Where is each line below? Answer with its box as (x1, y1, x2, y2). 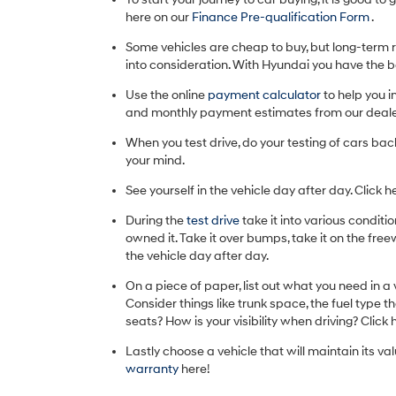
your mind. (126, 153, 185, 168)
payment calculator (208, 88, 324, 103)
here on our (126, 10, 192, 25)
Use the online (126, 88, 208, 103)
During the (126, 213, 187, 228)
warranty (126, 362, 181, 377)
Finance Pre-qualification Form (192, 10, 371, 25)
